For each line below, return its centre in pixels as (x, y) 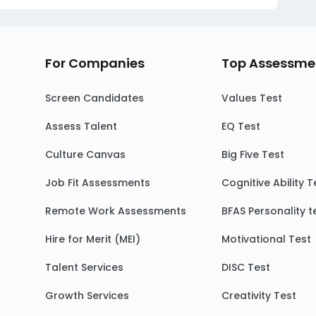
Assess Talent (81, 126)
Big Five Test (253, 154)
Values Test (252, 98)
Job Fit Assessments (98, 183)
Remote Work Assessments (116, 211)
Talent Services (84, 267)
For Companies (95, 63)
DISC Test (246, 267)
